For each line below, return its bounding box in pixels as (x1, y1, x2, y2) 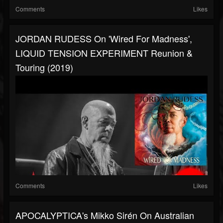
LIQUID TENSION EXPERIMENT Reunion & (15, 46, 193, 60)
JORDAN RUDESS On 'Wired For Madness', (15, 32, 192, 45)
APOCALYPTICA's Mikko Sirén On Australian (15, 209, 194, 222)
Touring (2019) (15, 61, 73, 74)
